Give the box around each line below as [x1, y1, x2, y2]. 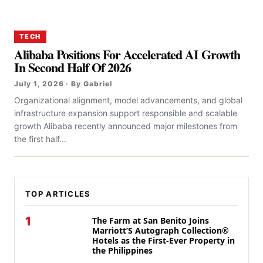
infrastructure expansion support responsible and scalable [14, 108, 237, 118]
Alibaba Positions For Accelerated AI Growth [14, 45, 241, 64]
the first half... [14, 134, 66, 144]
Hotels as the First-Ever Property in [92, 235, 235, 246]
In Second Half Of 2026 [14, 58, 139, 77]
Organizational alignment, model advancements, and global [14, 95, 242, 105]
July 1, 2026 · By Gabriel [14, 79, 112, 88]
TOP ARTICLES [25, 189, 91, 198]
